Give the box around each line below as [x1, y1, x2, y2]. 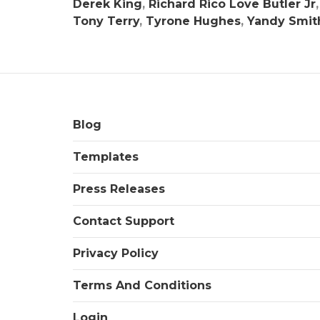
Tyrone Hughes [146, 14, 241, 28]
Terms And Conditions [73, 279, 211, 292]
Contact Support [73, 214, 174, 228]
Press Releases [73, 182, 165, 196]
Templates [73, 150, 139, 164]
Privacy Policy [73, 246, 159, 260]
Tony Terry [73, 14, 139, 28]
